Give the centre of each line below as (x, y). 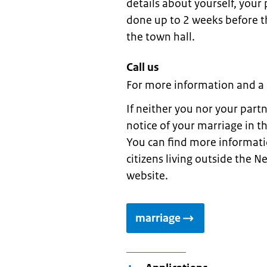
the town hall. (161, 37)
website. (147, 176)
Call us (143, 67)
